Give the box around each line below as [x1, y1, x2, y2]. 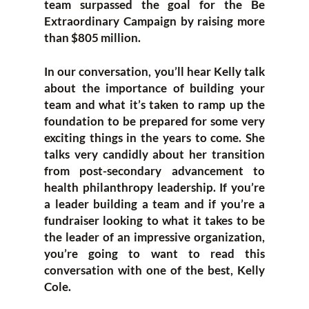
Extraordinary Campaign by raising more [44, 13, 265, 28]
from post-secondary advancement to [44, 163, 265, 178]
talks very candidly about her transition [44, 147, 265, 161]
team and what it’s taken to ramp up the [44, 97, 265, 112]
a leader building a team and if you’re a [44, 197, 265, 211]
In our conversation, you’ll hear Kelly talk [44, 64, 265, 79]
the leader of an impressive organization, [44, 230, 265, 244]
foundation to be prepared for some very [44, 114, 265, 128]
